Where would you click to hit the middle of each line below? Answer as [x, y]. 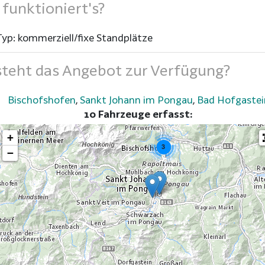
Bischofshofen [41, 99]
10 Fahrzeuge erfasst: [138, 114]
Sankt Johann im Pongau [136, 99]
